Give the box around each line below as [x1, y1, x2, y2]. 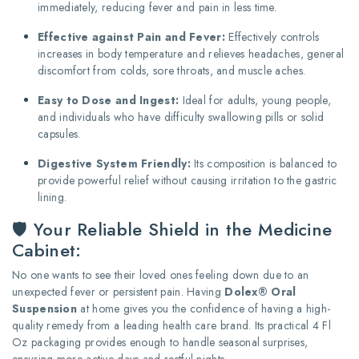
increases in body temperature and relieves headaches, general [38, 45, 345, 62]
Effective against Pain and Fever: [38, 28, 225, 45]
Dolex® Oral [224, 283, 296, 300]
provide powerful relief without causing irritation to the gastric [38, 171, 337, 188]
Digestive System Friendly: [38, 155, 191, 171]
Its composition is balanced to [190, 155, 337, 171]
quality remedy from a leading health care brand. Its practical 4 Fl [12, 317, 332, 333]
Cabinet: [12, 236, 82, 263]
